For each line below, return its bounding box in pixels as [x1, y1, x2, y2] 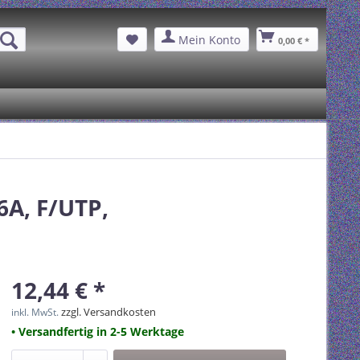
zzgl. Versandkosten [61, 305, 156, 319]
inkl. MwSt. [11, 305, 61, 319]
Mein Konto [178, 31, 240, 47]
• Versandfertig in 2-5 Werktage [11, 324, 184, 339]
